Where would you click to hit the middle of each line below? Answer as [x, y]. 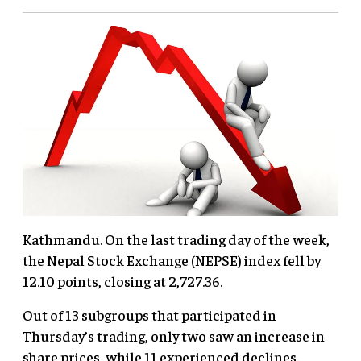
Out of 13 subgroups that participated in [149, 314]
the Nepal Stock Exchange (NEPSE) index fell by [172, 259]
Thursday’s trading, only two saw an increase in [174, 335]
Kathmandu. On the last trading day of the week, [176, 239]
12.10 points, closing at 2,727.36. [122, 280]
